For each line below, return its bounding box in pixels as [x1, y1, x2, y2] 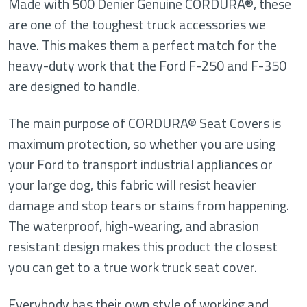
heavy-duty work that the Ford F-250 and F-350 [8, 55, 286, 76]
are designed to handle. [8, 75, 140, 97]
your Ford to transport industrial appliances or [8, 153, 273, 175]
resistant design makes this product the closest [8, 236, 278, 257]
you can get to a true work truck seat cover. [8, 256, 257, 278]
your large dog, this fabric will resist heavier [8, 174, 256, 195]
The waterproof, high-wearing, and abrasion [8, 215, 259, 236]
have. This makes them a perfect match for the [8, 34, 277, 56]
